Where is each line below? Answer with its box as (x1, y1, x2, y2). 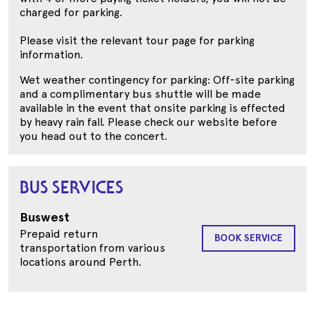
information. (20, 48, 83, 62)
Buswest (20, 210, 70, 226)
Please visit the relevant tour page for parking (20, 34, 255, 48)
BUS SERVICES (20, 176, 124, 198)
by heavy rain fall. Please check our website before (20, 115, 277, 129)
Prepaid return (20, 227, 98, 241)
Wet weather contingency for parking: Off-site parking (20, 73, 295, 87)
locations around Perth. (20, 255, 141, 269)
